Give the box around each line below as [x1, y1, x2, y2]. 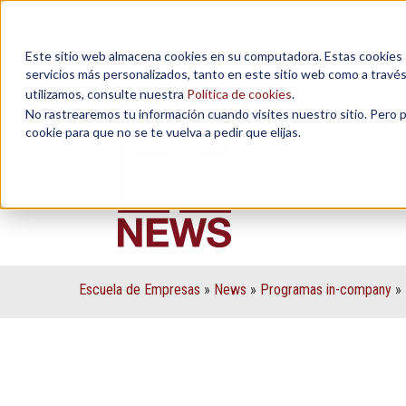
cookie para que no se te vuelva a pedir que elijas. [25, 124, 301, 140]
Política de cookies [187, 86, 292, 101]
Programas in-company [260, 281, 391, 298]
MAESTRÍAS [312, 83, 376, 98]
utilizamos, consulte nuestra [25, 86, 187, 101]
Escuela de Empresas [79, 281, 200, 298]
